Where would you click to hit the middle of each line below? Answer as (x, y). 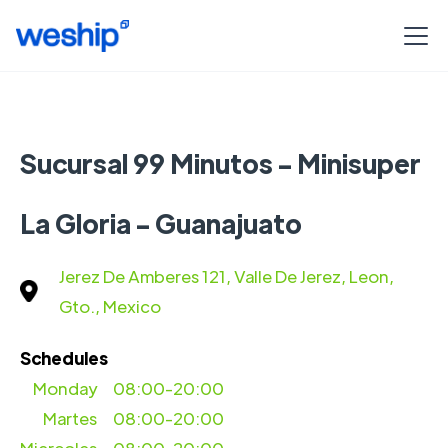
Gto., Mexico (110, 306)
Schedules (64, 358)
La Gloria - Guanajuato (161, 223)
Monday (65, 388)
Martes (70, 418)
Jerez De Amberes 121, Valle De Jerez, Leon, (226, 276)
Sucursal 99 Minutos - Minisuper (220, 163)
